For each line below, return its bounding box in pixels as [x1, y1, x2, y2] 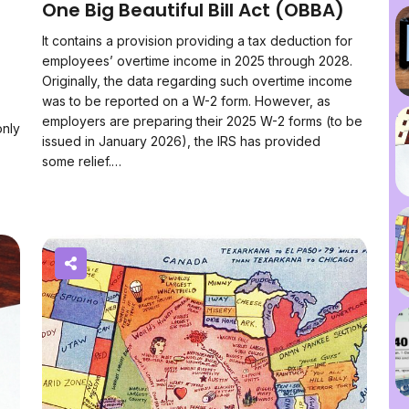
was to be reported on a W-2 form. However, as [42, 93, 330, 109]
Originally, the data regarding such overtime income [42, 73, 352, 89]
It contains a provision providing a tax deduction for [42, 33, 352, 48]
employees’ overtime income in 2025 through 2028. [42, 53, 352, 68]
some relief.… [42, 153, 121, 169]
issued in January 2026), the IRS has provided [42, 133, 320, 149]
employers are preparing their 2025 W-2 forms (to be [42, 113, 362, 129]
